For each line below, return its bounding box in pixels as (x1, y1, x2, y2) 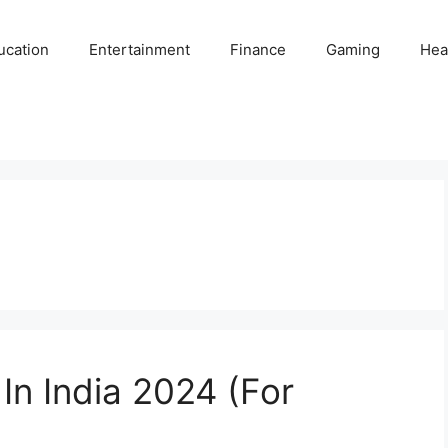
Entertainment (89, 40, 191, 59)
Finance (230, 40, 287, 59)
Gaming (326, 40, 381, 59)
